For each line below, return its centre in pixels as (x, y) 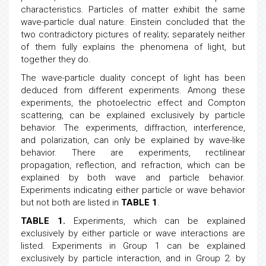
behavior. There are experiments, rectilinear (133, 168)
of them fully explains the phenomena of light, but (133, 62)
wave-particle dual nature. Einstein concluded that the (133, 37)
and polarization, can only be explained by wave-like (133, 156)
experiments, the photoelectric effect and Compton (133, 118)
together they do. (56, 75)
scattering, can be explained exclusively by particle (133, 131)
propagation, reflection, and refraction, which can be (133, 180)
